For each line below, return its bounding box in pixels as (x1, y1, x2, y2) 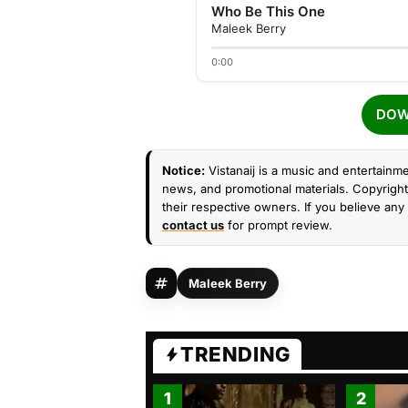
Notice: (162, 163, 205, 178)
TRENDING (180, 342, 291, 366)
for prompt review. (224, 218, 332, 232)
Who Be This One (211, 3, 325, 20)
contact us (162, 218, 224, 232)
